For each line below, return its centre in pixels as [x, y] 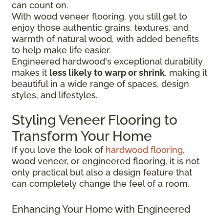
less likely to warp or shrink [107, 73]
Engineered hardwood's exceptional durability [107, 62]
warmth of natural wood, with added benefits [105, 39]
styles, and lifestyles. [55, 95]
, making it [186, 73]
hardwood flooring [144, 150]
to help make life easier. [61, 50]
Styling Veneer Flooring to [95, 120]
